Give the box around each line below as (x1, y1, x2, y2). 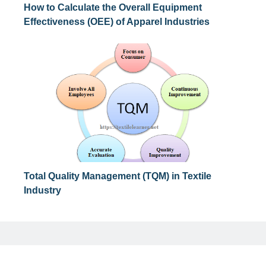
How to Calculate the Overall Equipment (24, 2, 202, 13)
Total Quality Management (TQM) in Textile (24, 171, 211, 182)
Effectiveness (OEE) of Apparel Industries (24, 17, 210, 27)
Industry (24, 185, 61, 196)
